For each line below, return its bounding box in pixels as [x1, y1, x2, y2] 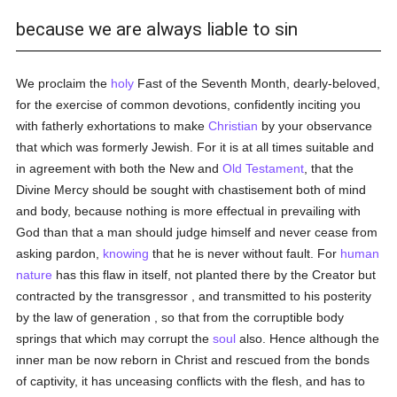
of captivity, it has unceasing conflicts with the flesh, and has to [16, 374, 366, 388]
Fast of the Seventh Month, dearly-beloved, [134, 76, 381, 90]
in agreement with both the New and [16, 161, 223, 175]
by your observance [258, 119, 373, 133]
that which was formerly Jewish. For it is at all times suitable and [16, 140, 375, 154]
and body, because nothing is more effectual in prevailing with [16, 204, 362, 218]
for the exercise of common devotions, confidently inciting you [16, 97, 362, 112]
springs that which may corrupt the [16, 331, 214, 346]
